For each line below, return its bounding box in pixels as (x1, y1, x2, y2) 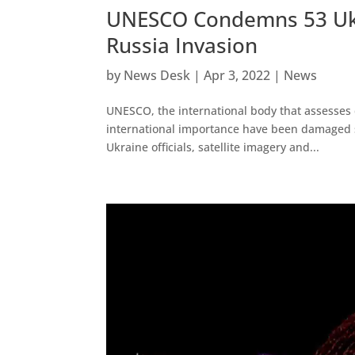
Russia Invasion (106, 31, 258, 60)
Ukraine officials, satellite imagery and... (106, 139, 320, 155)
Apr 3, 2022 (204, 67, 271, 85)
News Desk (124, 67, 191, 85)
